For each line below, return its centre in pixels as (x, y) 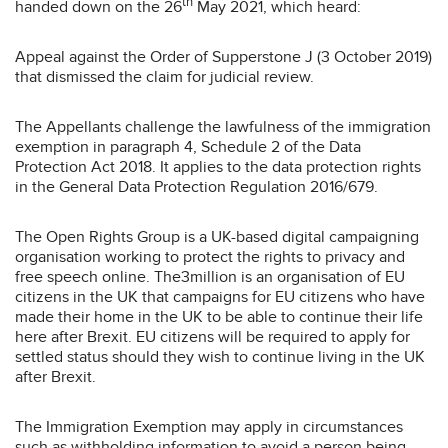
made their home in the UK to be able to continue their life (219, 317)
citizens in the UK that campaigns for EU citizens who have (220, 297)
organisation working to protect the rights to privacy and (210, 257)
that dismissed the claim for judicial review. (164, 77)
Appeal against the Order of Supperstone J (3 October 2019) (223, 57)
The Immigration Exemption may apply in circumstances (209, 427)
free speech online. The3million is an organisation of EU (210, 277)
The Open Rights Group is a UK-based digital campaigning (217, 237)
